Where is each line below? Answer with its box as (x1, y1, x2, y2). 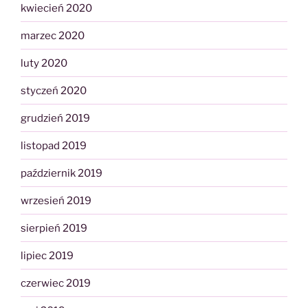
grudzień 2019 (21, 111, 90, 124)
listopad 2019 (21, 139, 87, 152)
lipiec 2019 (21, 249, 74, 262)
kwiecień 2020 (21, 1, 92, 14)
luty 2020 (21, 56, 67, 69)
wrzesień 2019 (21, 194, 91, 207)
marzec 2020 (21, 29, 85, 42)
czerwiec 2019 (21, 276, 91, 289)
